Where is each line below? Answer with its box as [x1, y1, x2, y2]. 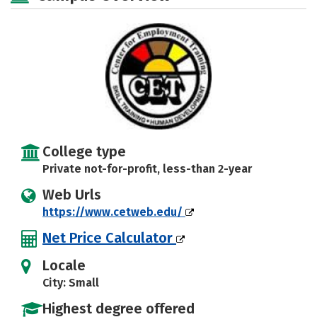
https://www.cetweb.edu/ [42, 205, 185, 219]
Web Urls [42, 186, 101, 203]
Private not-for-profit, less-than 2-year [42, 162, 252, 175]
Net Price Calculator [42, 229, 176, 246]
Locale [42, 257, 86, 274]
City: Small [42, 276, 99, 289]
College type [42, 143, 126, 160]
